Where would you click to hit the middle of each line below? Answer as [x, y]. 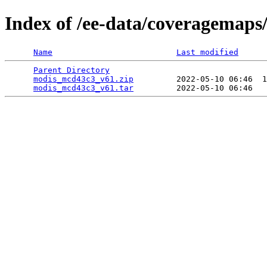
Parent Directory [72, 70]
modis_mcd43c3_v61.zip [83, 79]
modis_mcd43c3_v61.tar [83, 88]
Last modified [207, 52]
